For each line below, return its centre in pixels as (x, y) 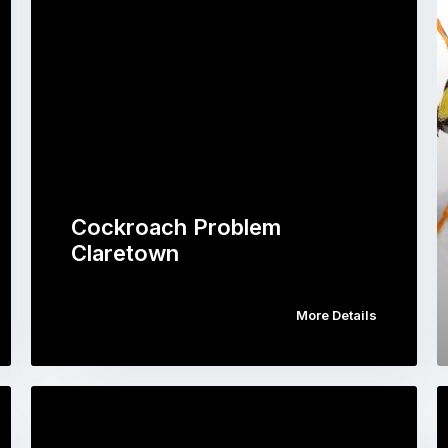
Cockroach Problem (175, 226)
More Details (337, 314)
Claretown (124, 252)
